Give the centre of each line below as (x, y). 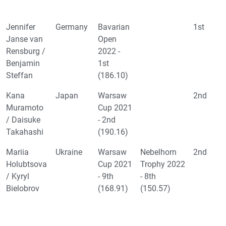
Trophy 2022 (163, 164)
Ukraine (69, 152)
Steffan (19, 76)
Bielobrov (23, 189)
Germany (72, 27)
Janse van (24, 39)
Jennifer (21, 27)
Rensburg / (26, 51)
